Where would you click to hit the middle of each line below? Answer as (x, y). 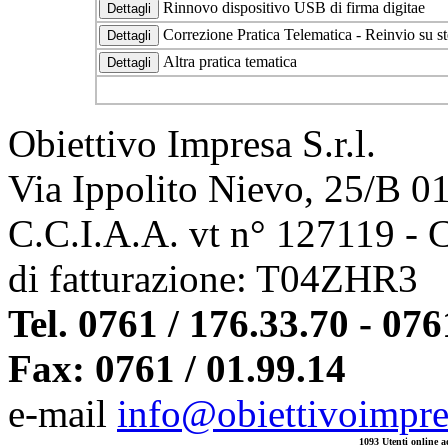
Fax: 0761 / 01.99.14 (177, 368)
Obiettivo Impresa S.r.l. (192, 143)
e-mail (62, 413)
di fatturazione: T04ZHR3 (213, 278)
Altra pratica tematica (230, 61)
